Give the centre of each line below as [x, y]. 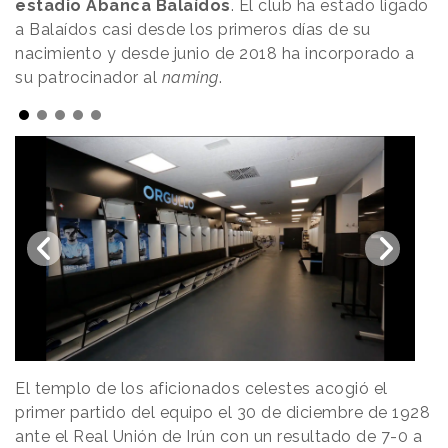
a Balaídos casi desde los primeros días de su [193, 30]
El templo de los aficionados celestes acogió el [201, 389]
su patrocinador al [88, 78]
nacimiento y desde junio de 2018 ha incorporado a [215, 54]
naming [190, 78]
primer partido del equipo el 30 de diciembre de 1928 [222, 413]
